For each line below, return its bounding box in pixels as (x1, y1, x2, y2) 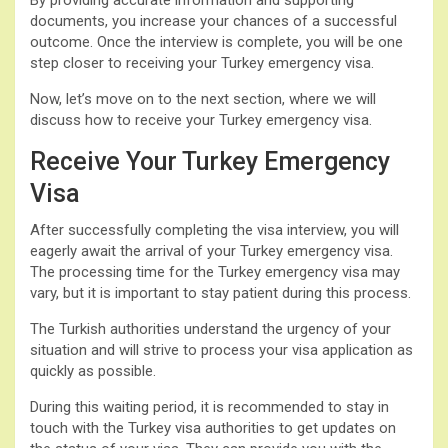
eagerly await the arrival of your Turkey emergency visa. (30, 241, 393, 260)
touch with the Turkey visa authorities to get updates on (30, 418, 396, 437)
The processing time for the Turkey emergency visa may (30, 262, 400, 281)
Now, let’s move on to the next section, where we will (30, 89, 376, 108)
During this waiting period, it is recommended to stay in (30, 397, 389, 416)
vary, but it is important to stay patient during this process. (30, 283, 411, 302)
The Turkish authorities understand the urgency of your (30, 319, 391, 338)
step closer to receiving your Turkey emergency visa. (30, 53, 374, 72)
